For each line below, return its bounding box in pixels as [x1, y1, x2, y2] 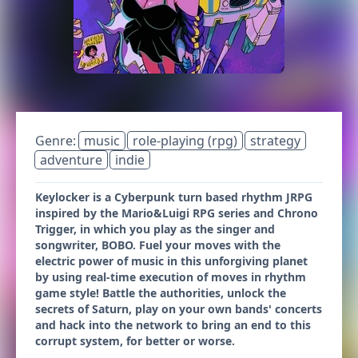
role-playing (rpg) [133, 132, 237, 149]
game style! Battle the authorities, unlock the [35, 285, 286, 300]
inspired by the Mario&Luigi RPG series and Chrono [35, 205, 318, 221]
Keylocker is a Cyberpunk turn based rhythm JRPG [35, 189, 312, 205]
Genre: [35, 132, 79, 149]
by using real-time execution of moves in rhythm [35, 269, 306, 284]
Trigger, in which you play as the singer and [35, 221, 275, 237]
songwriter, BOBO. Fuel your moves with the [35, 237, 280, 253]
